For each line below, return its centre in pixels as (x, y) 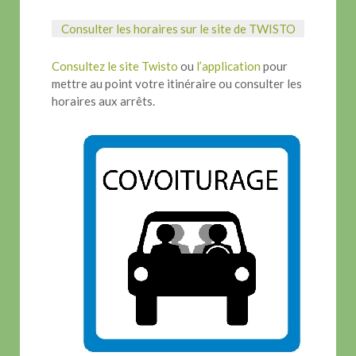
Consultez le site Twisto (115, 66)
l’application (227, 66)
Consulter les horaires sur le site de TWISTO (178, 29)
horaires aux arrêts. (103, 101)
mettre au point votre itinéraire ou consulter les (177, 83)
